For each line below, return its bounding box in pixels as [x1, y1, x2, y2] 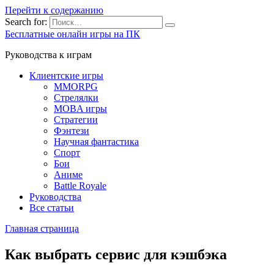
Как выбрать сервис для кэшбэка [5, 246, 227, 262]
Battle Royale [54, 180, 106, 191]
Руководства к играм [5, 50, 92, 60]
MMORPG [54, 81, 98, 92]
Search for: [5, 17, 47, 27]
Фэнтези [54, 125, 89, 136]
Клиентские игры [29, 70, 103, 81]
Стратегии [54, 114, 98, 125]
